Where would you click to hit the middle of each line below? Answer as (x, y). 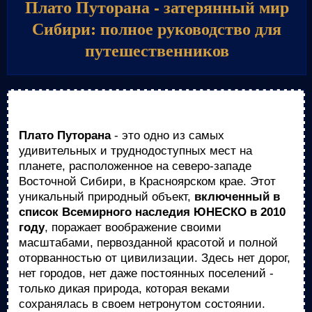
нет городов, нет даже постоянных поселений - (146, 273)
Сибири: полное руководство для (157, 29)
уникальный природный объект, (107, 197)
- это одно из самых (167, 135)
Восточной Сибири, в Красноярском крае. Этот (147, 181)
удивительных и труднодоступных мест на (135, 151)
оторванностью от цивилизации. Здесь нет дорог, (155, 258)
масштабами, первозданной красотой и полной (148, 243)
